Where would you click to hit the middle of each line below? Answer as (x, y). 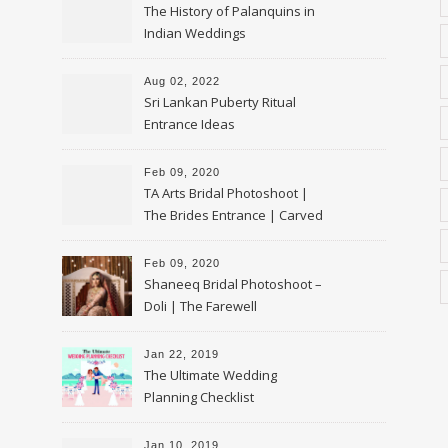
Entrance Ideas (189, 124)
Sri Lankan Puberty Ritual (220, 102)
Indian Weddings (195, 33)
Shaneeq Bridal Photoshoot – (233, 284)
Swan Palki (177, 237)
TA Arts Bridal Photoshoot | (226, 193)
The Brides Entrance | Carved (233, 215)
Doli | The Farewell (200, 306)
